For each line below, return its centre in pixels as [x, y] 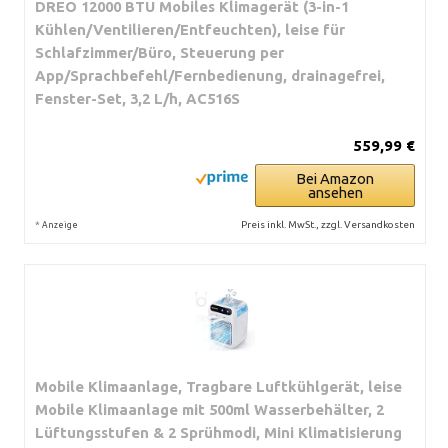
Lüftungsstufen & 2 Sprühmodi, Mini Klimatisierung [218, 432]
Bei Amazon [335, 178]
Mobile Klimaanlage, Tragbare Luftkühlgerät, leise [218, 386]
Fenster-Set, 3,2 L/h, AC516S [137, 98]
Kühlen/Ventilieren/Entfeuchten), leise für [190, 29]
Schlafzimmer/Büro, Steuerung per [159, 52]
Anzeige [60, 224]
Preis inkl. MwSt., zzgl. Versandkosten [328, 224]
